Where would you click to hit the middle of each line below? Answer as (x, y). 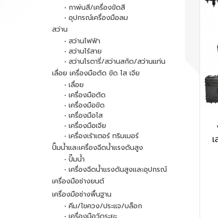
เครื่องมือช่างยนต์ (78, 181)
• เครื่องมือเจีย (85, 126)
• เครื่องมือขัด (84, 105)
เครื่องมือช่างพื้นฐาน (82, 194)
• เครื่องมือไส (83, 116)
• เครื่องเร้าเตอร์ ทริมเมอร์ (101, 136)
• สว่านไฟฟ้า (82, 41)
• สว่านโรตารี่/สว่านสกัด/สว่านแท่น (115, 62)
